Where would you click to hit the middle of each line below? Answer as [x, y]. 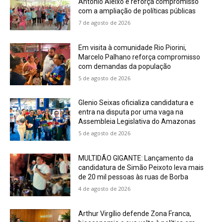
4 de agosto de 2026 [105, 189]
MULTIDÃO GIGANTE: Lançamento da [136, 158]
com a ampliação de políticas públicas [137, 11]
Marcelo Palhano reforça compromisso [139, 57]
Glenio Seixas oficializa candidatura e [136, 103]
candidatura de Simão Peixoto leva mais [141, 168]
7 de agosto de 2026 [105, 23]
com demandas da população [125, 66]
